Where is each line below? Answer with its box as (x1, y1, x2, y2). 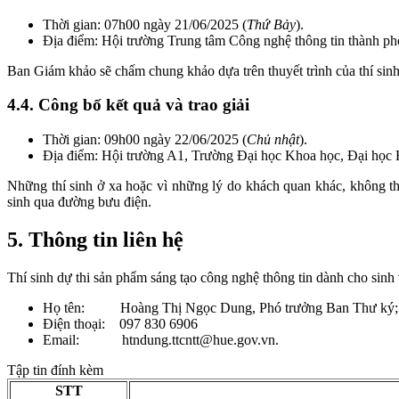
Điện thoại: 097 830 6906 (43, 315, 198, 331)
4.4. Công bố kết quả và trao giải (7, 95, 249, 115)
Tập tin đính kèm (7, 362, 103, 378)
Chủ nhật (247, 132, 299, 148)
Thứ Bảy (247, 16, 296, 32)
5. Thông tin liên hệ (7, 228, 183, 252)
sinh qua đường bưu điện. (7, 194, 151, 210)
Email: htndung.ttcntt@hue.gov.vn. (43, 331, 279, 347)
